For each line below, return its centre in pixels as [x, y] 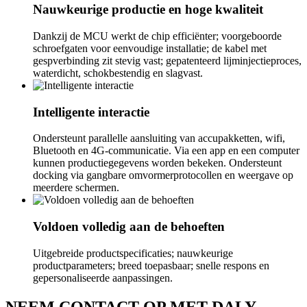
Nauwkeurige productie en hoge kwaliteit [148, 10]
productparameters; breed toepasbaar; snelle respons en [151, 265]
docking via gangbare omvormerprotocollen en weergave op [163, 175]
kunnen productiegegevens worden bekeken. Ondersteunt [157, 163]
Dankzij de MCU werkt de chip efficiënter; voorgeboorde [157, 36]
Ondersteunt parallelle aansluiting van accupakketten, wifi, [159, 138]
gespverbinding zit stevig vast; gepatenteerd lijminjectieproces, [167, 60]
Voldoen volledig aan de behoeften [129, 227]
